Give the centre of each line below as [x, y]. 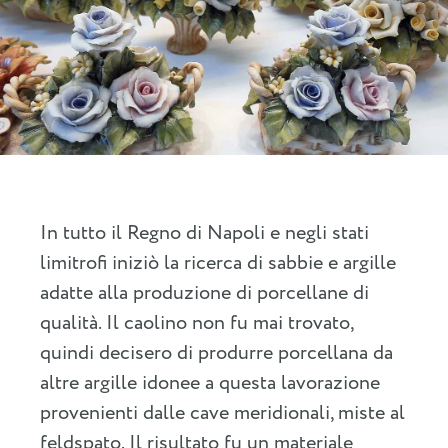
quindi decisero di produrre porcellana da [216, 353]
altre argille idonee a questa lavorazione [210, 383]
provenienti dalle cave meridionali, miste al [222, 413]
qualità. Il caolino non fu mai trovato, [196, 323]
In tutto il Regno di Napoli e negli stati [204, 233]
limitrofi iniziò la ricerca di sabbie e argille [218, 263]
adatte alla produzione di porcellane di [204, 293]
